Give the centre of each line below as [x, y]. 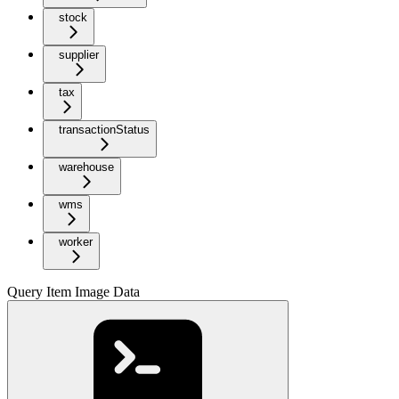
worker [76, 242]
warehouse [86, 167]
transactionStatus [104, 130]
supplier [79, 55]
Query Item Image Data [73, 292]
